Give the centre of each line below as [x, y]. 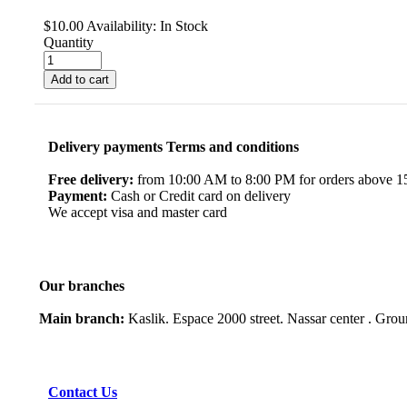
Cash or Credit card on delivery [199, 195]
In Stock [182, 25]
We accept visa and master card [138, 212]
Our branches [82, 285]
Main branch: [82, 318]
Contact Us [83, 392]
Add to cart [80, 79]
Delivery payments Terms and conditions [174, 146]
